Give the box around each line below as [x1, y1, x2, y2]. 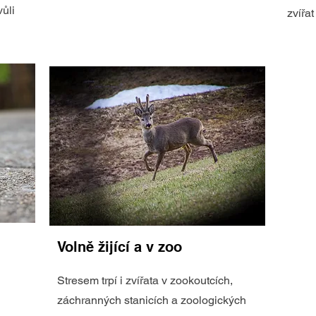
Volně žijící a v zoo [57, 238, 182, 255]
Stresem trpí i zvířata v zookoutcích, [57, 274, 233, 287]
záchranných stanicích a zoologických [57, 293, 246, 307]
